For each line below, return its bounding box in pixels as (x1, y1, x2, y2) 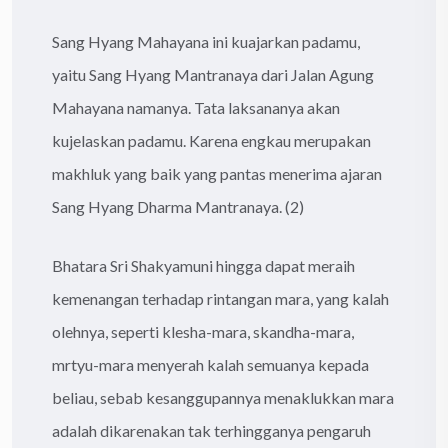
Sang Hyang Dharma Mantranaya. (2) (52, 196, 304, 216)
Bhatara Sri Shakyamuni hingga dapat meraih (52, 255, 355, 275)
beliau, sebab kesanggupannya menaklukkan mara (52, 387, 394, 407)
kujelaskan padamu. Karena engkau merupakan (52, 130, 371, 150)
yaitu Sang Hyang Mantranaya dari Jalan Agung (52, 64, 374, 84)
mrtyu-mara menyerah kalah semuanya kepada (52, 354, 369, 374)
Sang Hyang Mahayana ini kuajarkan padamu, (52, 31, 360, 51)
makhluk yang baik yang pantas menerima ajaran (52, 163, 382, 183)
